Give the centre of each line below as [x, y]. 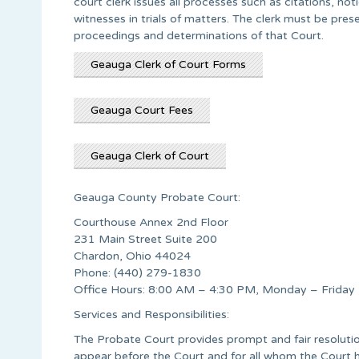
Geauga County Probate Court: [157, 197]
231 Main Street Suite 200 [145, 239]
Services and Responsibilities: [151, 314]
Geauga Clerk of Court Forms [168, 64]
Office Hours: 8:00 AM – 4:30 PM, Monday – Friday [214, 289]
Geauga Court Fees [142, 110]
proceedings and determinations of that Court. [199, 35]
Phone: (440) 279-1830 [137, 272]
